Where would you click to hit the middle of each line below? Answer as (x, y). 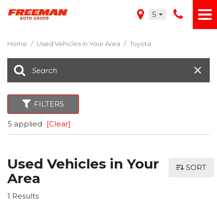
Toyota (140, 44)
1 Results (23, 196)
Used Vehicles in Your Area (79, 44)
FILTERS (49, 104)
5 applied (26, 124)
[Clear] (59, 124)
